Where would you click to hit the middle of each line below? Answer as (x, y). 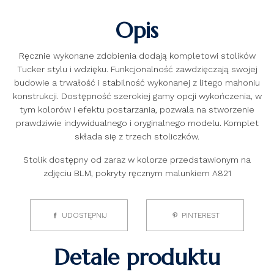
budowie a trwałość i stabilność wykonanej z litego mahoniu (137, 83)
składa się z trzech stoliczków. (137, 136)
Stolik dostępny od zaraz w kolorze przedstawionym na (137, 160)
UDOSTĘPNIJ (84, 215)
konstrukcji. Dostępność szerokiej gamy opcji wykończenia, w (137, 96)
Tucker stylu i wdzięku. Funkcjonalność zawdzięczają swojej (137, 69)
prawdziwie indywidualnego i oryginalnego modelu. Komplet (137, 123)
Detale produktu (137, 257)
